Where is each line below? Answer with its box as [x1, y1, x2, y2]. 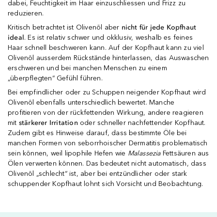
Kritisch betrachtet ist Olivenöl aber [8, 23, 122, 31]
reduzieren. [8, 9, 44, 17]
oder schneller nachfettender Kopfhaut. [77, 119, 206, 127]
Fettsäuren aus [160, 149, 209, 157]
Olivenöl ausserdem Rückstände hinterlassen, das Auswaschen [8, 54, 209, 62]
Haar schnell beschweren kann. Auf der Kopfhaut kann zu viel [8, 44, 204, 52]
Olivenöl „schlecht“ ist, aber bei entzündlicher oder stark [8, 170, 187, 178]
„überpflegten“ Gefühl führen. [8, 74, 103, 82]
